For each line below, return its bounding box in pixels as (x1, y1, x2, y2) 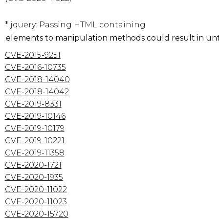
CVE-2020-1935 (4, 172, 63, 182)
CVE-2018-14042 (4, 87, 69, 96)
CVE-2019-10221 (4, 135, 65, 145)
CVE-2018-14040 (4, 74, 70, 84)
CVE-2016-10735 (4, 62, 66, 72)
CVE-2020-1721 (4, 160, 62, 170)
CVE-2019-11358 (4, 148, 65, 157)
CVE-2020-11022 (4, 184, 67, 194)
